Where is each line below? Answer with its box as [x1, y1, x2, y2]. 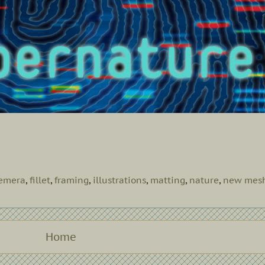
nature [189, 174, 219, 186]
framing [54, 174, 89, 186]
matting [150, 174, 185, 186]
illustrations [93, 174, 146, 186]
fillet [30, 174, 50, 186]
